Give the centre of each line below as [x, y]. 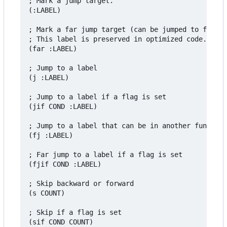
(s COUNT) [47, 193]
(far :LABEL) [53, 49]
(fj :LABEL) [51, 136]
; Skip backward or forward [81, 184]
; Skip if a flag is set [75, 213]
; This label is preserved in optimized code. [118, 39]
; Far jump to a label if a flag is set [105, 155]
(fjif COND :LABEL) [65, 164]
